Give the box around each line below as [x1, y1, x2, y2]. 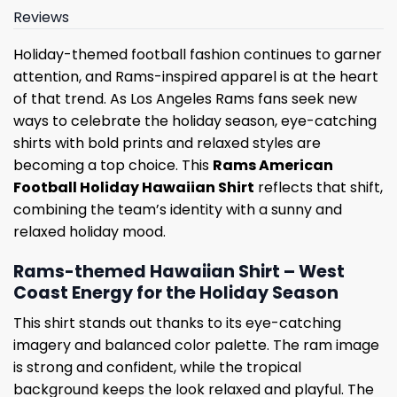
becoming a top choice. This [13, 155, 213, 176]
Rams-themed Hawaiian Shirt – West [13, 259, 345, 284]
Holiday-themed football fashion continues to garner [13, 44, 382, 66]
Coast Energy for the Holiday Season [13, 280, 339, 305]
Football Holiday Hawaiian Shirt [13, 177, 254, 198]
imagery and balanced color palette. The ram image [13, 335, 379, 356]
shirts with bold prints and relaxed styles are [13, 133, 321, 154]
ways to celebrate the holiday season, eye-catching [13, 111, 377, 132]
